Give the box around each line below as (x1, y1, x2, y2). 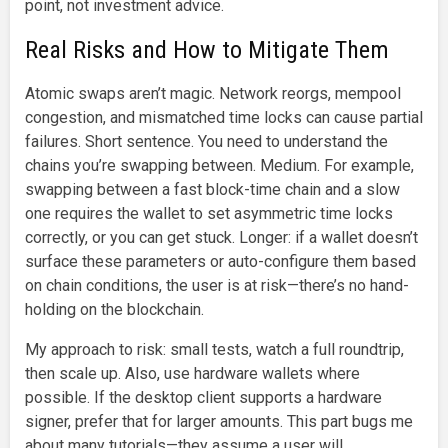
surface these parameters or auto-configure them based (25, 251, 416, 271)
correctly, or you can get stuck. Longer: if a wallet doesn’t (25, 227, 418, 247)
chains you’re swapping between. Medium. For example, (25, 155, 414, 175)
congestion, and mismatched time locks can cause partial (25, 107, 423, 127)
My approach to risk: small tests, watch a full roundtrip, (25, 339, 404, 359)
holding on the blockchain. (25, 299, 204, 319)
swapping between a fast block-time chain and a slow (25, 179, 400, 199)
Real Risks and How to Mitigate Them (25, 35, 389, 64)
